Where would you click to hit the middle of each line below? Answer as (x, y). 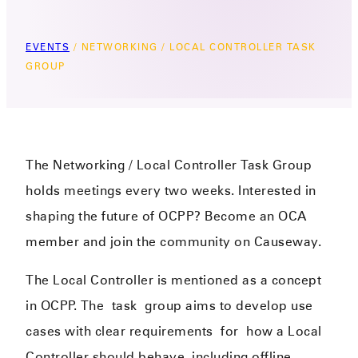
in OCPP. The (69, 305)
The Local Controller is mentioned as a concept (174, 280)
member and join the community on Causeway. (174, 241)
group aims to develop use (229, 305)
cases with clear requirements (123, 331)
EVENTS (48, 46)
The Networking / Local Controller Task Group (169, 165)
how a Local (280, 331)
